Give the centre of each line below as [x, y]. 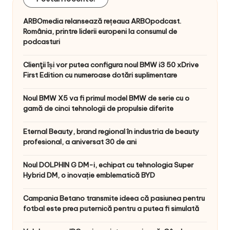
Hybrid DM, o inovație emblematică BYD [89, 175]
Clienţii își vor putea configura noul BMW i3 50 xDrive [111, 65]
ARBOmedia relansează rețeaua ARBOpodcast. [102, 21]
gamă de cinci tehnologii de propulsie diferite [98, 109]
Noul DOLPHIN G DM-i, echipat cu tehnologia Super [108, 165]
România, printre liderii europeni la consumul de [100, 32]
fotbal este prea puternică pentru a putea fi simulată [111, 209]
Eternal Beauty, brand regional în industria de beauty [111, 132]
